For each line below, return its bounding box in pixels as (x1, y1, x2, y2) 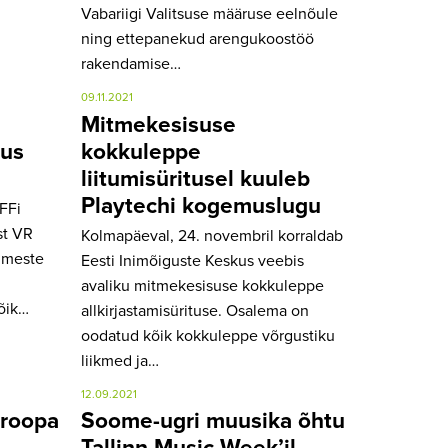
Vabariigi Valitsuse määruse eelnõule (81, 6, 338, 23)
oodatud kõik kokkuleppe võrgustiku (81, 328, 335, 345)
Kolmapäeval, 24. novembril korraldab (81, 228, 343, 245)
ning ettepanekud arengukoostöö (81, 31, 314, 48)
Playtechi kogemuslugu (81, 194, 321, 218)
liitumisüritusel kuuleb (81, 167, 310, 191)
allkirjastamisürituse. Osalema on (81, 303, 309, 320)
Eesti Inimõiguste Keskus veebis (81, 253, 304, 270)
